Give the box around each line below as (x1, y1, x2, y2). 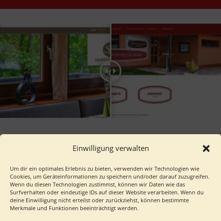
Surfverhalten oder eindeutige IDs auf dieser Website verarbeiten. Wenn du (10, 188, 204, 196)
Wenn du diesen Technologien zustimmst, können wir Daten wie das (10, 181, 185, 188)
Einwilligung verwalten (72, 143, 149, 153)
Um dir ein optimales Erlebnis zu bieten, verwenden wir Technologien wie (10, 165, 199, 172)
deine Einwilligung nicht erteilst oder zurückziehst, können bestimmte (10, 196, 189, 204)
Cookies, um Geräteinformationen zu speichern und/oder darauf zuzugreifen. (10, 173, 210, 180)
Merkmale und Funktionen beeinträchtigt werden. (10, 204, 139, 212)
